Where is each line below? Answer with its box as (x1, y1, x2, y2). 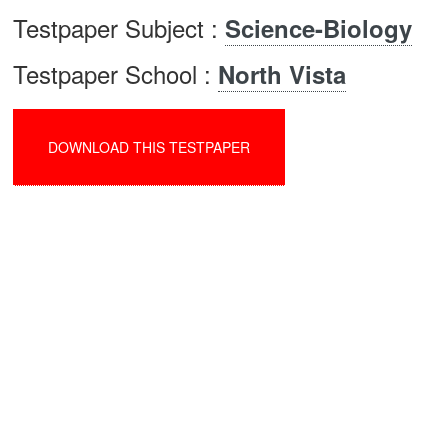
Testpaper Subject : (13, 10, 225, 45)
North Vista (218, 57, 346, 91)
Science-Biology (225, 11, 412, 45)
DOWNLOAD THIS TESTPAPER (48, 137, 250, 157)
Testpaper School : (13, 56, 218, 91)
